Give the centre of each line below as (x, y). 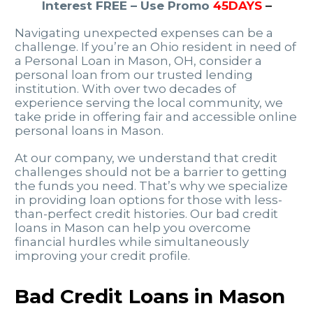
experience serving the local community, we (149, 103)
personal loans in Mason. (89, 131)
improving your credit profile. (102, 255)
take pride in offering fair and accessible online (156, 117)
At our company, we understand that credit (146, 158)
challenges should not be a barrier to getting (151, 172)
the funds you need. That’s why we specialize (151, 185)
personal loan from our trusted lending (134, 75)
